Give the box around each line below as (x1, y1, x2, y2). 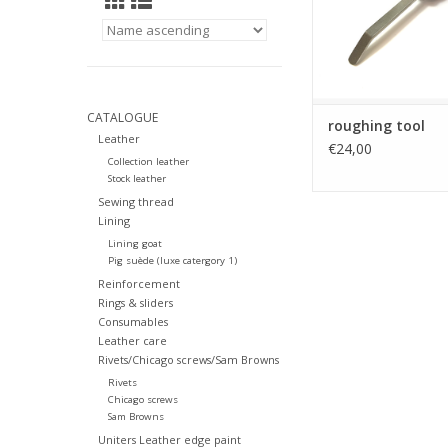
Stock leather (107, 172, 166, 186)
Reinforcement (97, 276, 180, 292)
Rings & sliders (97, 295, 173, 311)
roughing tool (328, 116, 425, 136)
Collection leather (107, 155, 189, 169)
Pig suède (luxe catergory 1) (107, 254, 237, 268)
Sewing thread (97, 194, 174, 210)
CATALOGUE (87, 109, 158, 126)
